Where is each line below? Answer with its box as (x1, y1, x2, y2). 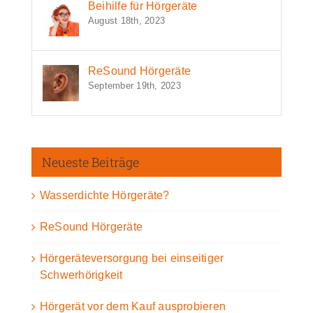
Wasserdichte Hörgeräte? (40, 189, 170, 202)
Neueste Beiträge (42, 154, 139, 171)
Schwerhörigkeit (40, 269, 123, 282)
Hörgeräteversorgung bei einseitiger (40, 252, 224, 265)
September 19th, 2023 (88, 80, 181, 92)
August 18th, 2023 (88, 15, 166, 27)
